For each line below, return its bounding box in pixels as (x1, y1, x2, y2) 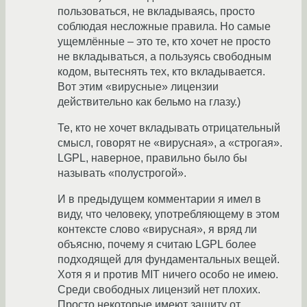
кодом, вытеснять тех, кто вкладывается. (58, 65, 265, 77)
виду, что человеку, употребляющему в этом (58, 208, 280, 220)
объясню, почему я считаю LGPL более (58, 238, 256, 250)
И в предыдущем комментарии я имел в (58, 193, 261, 205)
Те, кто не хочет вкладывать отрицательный (58, 121, 280, 134)
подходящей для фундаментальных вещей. (58, 253, 280, 265)
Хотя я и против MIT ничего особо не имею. (58, 268, 278, 280)
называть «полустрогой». (58, 167, 186, 179)
